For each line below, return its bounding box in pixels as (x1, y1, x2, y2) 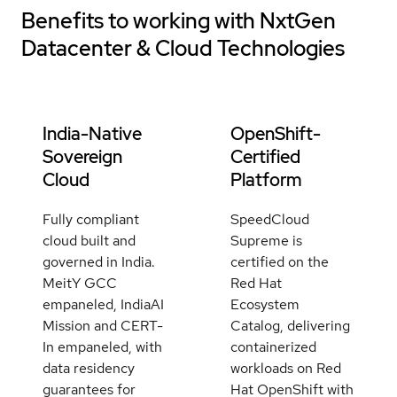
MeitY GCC (43, 273, 117, 292)
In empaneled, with (43, 337, 162, 356)
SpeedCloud (230, 209, 309, 229)
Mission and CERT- (43, 315, 163, 335)
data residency (43, 358, 135, 378)
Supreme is (230, 230, 302, 250)
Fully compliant (43, 209, 139, 229)
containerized (230, 337, 316, 356)
